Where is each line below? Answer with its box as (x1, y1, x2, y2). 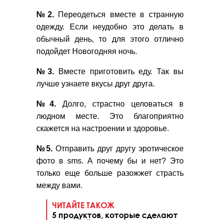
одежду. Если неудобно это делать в (36, 23, 184, 31)
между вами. (36, 181, 82, 190)
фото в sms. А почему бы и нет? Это (36, 157, 184, 165)
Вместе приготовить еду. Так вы (54, 67, 184, 76)
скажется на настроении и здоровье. (36, 124, 171, 133)
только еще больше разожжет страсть (36, 169, 184, 178)
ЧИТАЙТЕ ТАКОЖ (52, 200, 114, 210)
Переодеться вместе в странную (54, 10, 184, 19)
